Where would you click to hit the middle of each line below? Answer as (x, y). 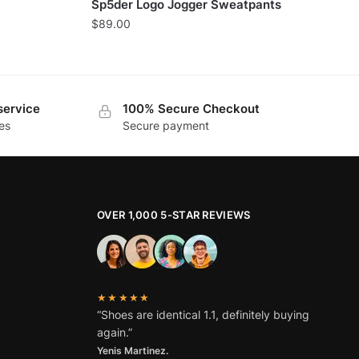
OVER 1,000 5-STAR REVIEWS (174, 214)
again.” (115, 333)
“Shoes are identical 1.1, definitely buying (204, 315)
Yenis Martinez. (133, 351)
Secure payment (166, 125)
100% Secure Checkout (192, 108)
